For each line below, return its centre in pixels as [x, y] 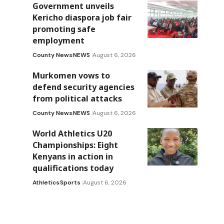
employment [58, 40]
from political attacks [77, 98]
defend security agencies [83, 87]
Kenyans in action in [72, 156]
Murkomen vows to [71, 75]
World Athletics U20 [72, 133]
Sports [70, 182]
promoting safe [64, 29]
